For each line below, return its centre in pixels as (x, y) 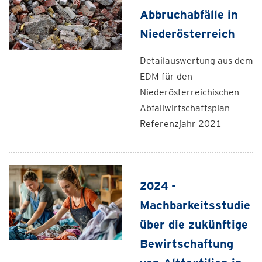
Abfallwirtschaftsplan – (188, 108)
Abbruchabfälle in (189, 15)
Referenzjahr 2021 (181, 124)
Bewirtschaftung (187, 244)
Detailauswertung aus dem (196, 61)
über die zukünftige (194, 225)
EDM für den (166, 76)
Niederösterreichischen (189, 92)
